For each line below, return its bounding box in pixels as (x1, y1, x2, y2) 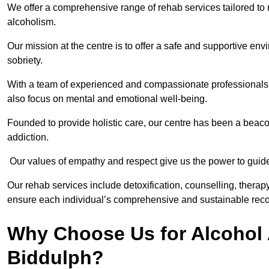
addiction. (7, 132, 49, 143)
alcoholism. (7, 17, 56, 28)
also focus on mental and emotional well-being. (7, 94, 207, 104)
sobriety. (7, 55, 45, 66)
